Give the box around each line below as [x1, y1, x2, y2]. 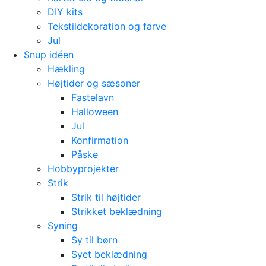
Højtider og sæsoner [47, 77, 140, 89]
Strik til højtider [71, 191, 141, 203]
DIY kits [47, 6, 83, 18]
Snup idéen [24, 49, 74, 61]
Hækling [47, 63, 85, 75]
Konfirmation [71, 134, 128, 146]
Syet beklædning [71, 248, 147, 260]
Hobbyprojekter [47, 163, 119, 175]
